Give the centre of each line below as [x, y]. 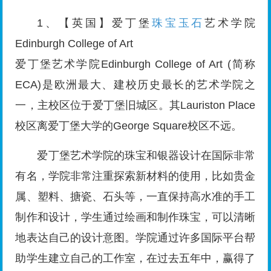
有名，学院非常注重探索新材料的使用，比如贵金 [135, 176]
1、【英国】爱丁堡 [94, 23]
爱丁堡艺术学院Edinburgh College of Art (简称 [135, 64]
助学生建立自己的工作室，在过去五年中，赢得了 [135, 259]
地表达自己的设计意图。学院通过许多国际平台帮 [135, 238]
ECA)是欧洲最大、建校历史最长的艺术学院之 [135, 85]
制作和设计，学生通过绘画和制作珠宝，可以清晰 [135, 217]
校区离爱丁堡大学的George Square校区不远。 [129, 126]
